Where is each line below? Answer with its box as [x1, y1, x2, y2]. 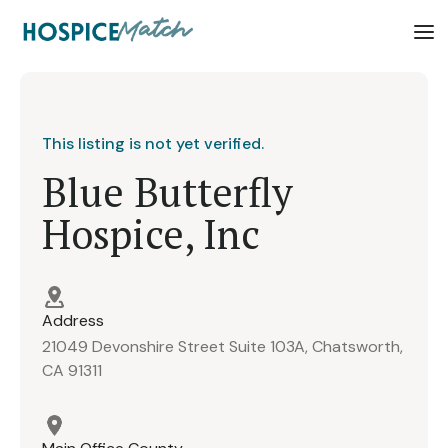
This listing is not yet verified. [42, 132, 264, 154]
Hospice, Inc [42, 206, 260, 260]
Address [42, 309, 104, 331]
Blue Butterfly [42, 164, 293, 218]
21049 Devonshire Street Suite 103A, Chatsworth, [42, 336, 403, 358]
